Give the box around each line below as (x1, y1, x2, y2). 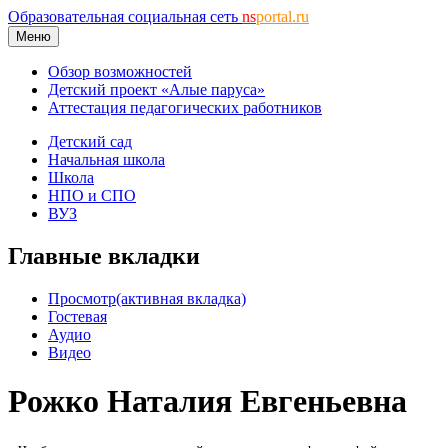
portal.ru (256, 8, 309, 25)
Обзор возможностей (48, 63, 192, 80)
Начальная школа (48, 151, 165, 168)
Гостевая (48, 307, 107, 325)
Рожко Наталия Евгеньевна (8, 383, 407, 420)
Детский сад (48, 133, 132, 150)
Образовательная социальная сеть (8, 8, 242, 25)
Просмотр (48, 289, 116, 307)
